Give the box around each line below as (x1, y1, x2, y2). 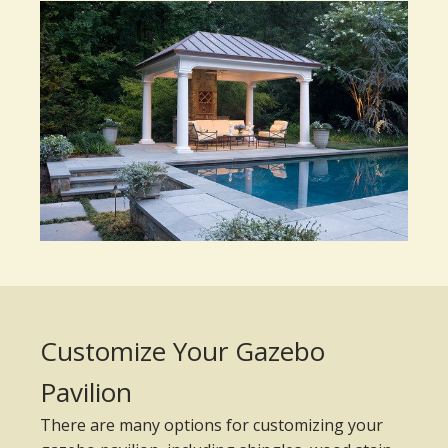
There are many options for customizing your (40, 414, 383, 437)
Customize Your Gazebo (40, 333, 325, 370)
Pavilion (40, 374, 132, 411)
